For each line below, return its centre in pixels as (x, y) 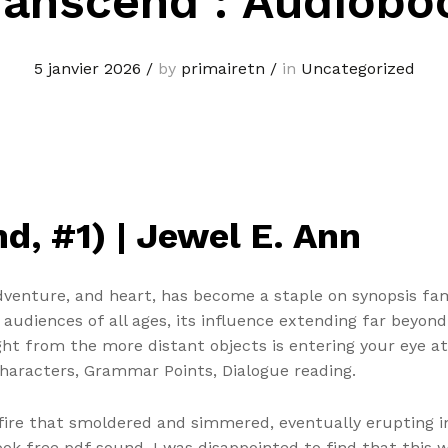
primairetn (222, 69)
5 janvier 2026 (87, 69)
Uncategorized (357, 69)
